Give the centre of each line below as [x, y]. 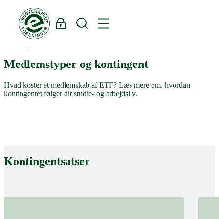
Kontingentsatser [47, 161]
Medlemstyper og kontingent [76, 64]
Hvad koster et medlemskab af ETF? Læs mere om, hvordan [97, 85]
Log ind [60, 21]
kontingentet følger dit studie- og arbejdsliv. [71, 93]
